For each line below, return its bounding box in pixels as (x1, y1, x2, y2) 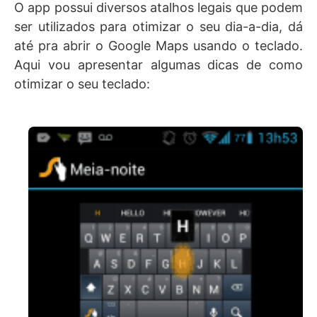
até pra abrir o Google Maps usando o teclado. (14, 38, 303, 53)
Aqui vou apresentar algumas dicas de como (14, 57, 303, 72)
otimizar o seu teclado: (14, 76, 150, 91)
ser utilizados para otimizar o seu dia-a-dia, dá (14, 19, 303, 34)
